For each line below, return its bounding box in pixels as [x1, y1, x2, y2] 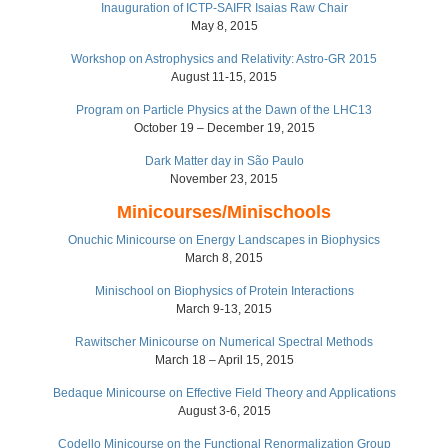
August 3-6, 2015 [177, 404, 271, 418]
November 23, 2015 [170, 172, 278, 186]
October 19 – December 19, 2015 [133, 121, 315, 135]
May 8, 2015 [190, 19, 258, 33]
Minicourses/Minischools [117, 202, 331, 222]
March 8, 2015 [185, 251, 263, 265]
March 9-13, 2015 [176, 302, 272, 316]
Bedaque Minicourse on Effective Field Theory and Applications [52, 386, 396, 400]
